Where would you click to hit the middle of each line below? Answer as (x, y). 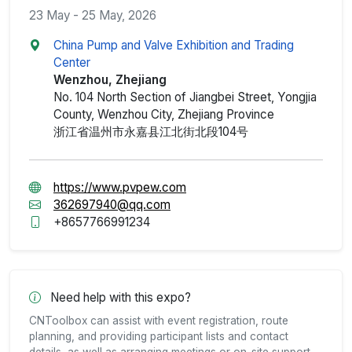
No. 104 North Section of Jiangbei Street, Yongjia (185, 97)
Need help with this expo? (119, 297)
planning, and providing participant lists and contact (159, 336)
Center (72, 62)
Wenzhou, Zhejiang (110, 79)
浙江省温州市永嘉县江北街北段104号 (151, 131)
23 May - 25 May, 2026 (93, 15)
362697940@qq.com (112, 204)
